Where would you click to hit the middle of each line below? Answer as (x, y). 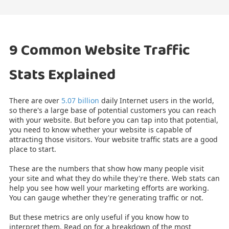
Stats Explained (62, 75)
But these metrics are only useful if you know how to (99, 217)
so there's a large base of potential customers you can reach (113, 110)
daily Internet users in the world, (157, 100)
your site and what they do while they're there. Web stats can (114, 178)
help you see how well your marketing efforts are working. (109, 188)
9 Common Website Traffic (100, 51)
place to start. (33, 149)
